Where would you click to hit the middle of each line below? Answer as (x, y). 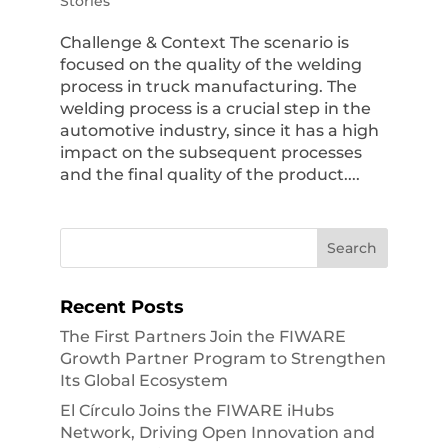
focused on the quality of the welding (210, 65)
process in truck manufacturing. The (208, 87)
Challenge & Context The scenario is (204, 43)
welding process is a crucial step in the (215, 109)
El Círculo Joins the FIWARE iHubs (196, 411)
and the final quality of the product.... (209, 175)
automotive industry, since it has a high (219, 131)
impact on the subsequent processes (210, 153)
